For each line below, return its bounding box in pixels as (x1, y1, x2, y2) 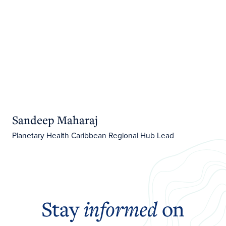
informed (83, 195, 157, 223)
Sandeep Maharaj (12, 112, 98, 128)
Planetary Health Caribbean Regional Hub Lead (12, 130, 174, 142)
